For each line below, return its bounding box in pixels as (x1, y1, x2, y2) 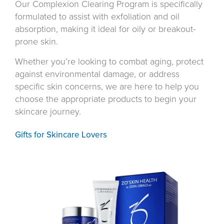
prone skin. (15, 35, 58, 47)
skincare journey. (15, 105, 81, 117)
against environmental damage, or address (15, 68, 179, 79)
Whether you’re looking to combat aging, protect (15, 55, 203, 67)
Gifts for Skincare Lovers (15, 129, 107, 140)
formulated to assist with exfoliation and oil (15, 10, 179, 22)
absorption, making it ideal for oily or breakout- (15, 23, 195, 34)
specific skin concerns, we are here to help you (15, 80, 199, 92)
